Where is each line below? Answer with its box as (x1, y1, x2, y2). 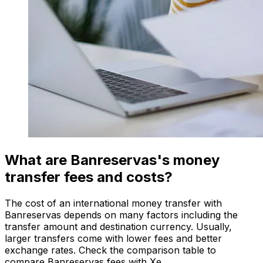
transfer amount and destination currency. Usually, (5, 220, 232, 232)
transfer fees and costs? (5, 168, 173, 186)
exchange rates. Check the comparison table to (5, 244, 216, 256)
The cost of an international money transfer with (5, 197, 222, 209)
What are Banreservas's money (5, 151, 220, 168)
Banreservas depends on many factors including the (5, 208, 238, 221)
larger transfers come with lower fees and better (5, 232, 222, 244)
